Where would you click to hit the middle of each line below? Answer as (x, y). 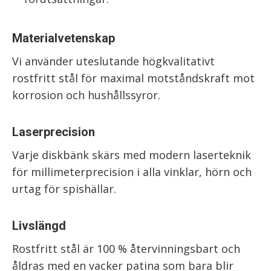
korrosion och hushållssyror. (86, 95)
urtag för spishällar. (64, 189)
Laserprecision (54, 132)
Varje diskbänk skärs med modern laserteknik (132, 155)
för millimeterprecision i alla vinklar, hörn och (132, 172)
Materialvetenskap (64, 38)
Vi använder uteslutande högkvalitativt (113, 61)
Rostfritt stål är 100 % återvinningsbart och (126, 249)
